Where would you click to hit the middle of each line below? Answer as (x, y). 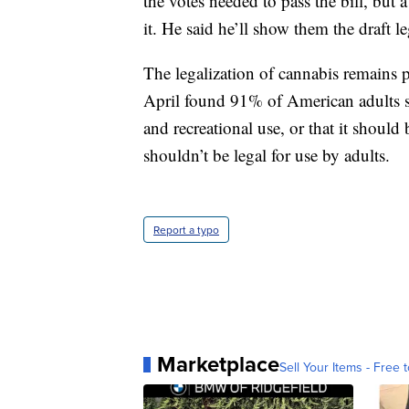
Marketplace (218, 364)
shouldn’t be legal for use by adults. (267, 155)
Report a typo (186, 230)
